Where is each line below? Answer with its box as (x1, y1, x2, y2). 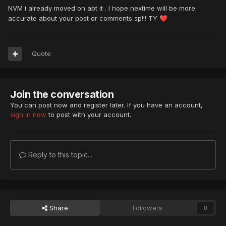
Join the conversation (10, 88, 114, 101)
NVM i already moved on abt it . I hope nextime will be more (8, 4, 195, 13)
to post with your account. (46, 110, 131, 119)
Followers (133, 204, 163, 212)
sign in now (10, 110, 46, 119)
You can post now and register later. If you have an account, (10, 101, 203, 109)
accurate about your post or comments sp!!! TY (8, 14, 159, 23)
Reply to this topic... (26, 150, 92, 159)
